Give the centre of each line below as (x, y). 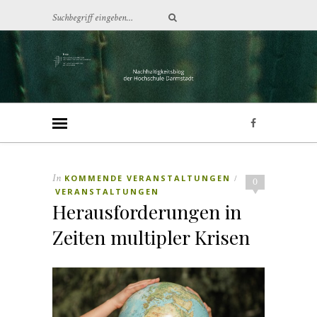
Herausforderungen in (147, 212)
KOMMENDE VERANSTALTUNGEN (148, 178)
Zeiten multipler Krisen (151, 237)
